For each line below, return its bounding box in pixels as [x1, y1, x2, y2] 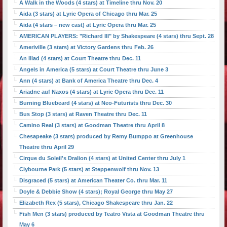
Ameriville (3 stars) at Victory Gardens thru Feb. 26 [19, 44, 154, 51]
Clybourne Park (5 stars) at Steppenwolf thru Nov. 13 [19, 166, 159, 173]
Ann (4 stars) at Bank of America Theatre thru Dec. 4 [19, 78, 158, 84]
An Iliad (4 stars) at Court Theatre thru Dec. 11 [19, 55, 141, 62]
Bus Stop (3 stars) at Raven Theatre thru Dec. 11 [19, 111, 147, 118]
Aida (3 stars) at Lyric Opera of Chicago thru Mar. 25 [19, 11, 157, 17]
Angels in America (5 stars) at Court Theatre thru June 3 [19, 66, 168, 73]
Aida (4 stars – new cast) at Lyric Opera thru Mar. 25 [19, 22, 156, 28]
